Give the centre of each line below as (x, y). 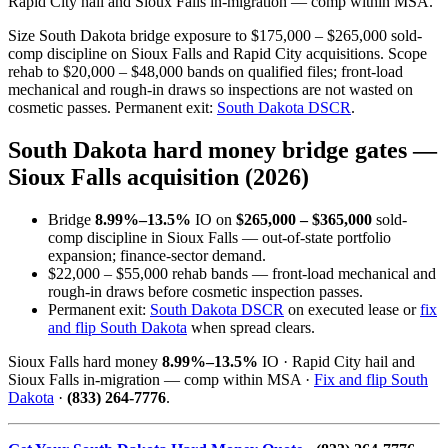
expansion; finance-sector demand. (157, 255)
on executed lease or (352, 309)
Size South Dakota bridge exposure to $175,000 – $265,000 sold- (215, 35)
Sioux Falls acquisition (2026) (158, 176)
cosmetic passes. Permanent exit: (112, 107)
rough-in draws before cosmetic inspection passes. (205, 291)
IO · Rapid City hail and (336, 361)
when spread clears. (251, 327)
